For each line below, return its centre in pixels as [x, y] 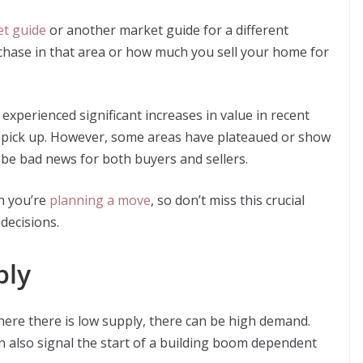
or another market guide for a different [167, 30]
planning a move [100, 201]
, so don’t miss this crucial [228, 201]
